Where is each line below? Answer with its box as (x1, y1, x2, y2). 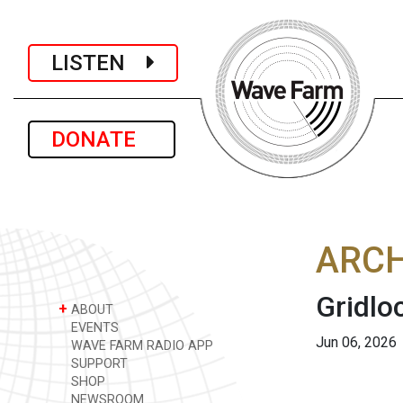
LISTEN (51, 49, 147, 76)
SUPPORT (67, 356, 128, 372)
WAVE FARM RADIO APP (67, 338, 213, 354)
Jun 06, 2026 (316, 334, 397, 351)
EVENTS (67, 320, 119, 336)
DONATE (51, 127, 152, 152)
